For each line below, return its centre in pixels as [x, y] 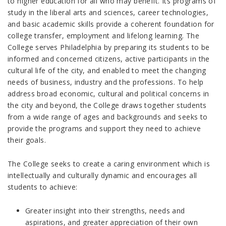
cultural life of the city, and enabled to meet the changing [107, 71]
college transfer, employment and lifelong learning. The [104, 36]
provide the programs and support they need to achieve [104, 129]
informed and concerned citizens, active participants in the [109, 59]
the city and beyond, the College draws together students [107, 105]
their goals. [27, 140]
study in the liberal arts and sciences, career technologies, [108, 13]
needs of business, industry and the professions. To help [106, 82]
